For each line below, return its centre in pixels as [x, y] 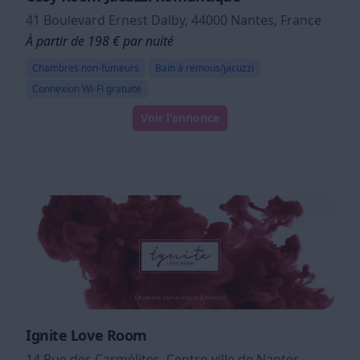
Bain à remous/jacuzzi [205, 67]
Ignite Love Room [86, 335]
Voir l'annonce [193, 117]
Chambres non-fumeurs [86, 67]
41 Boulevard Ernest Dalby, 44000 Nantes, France [174, 20]
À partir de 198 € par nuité [100, 41]
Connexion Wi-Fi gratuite [87, 88]
